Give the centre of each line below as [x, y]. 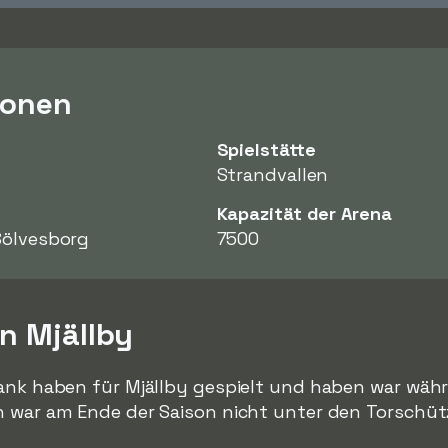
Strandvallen [272, 174]
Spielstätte [266, 149]
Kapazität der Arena [304, 213]
